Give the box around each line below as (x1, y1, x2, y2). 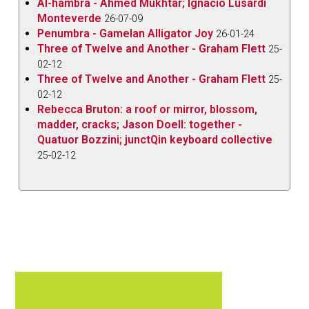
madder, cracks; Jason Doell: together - (37, 117, 243, 131)
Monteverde (37, 11, 102, 25)
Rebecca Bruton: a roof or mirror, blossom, (37, 102, 258, 116)
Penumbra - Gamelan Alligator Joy (37, 26, 214, 40)
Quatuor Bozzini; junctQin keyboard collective (37, 132, 273, 146)
